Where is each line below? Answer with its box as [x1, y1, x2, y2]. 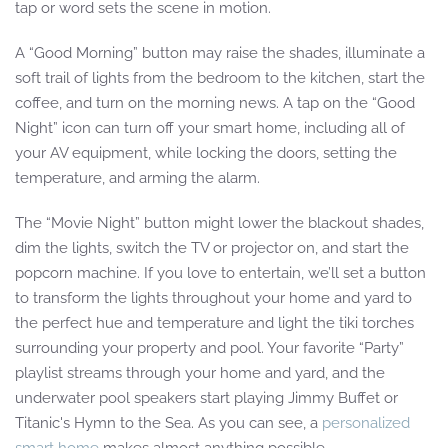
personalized [322, 413, 410, 432]
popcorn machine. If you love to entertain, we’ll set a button [15, 263, 426, 282]
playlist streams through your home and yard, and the [15, 363, 385, 382]
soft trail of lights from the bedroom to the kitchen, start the [15, 68, 425, 87]
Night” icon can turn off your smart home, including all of [15, 118, 405, 137]
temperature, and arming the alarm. [15, 168, 264, 187]
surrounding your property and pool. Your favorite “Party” [15, 338, 404, 357]
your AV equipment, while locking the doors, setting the [15, 143, 397, 162]
